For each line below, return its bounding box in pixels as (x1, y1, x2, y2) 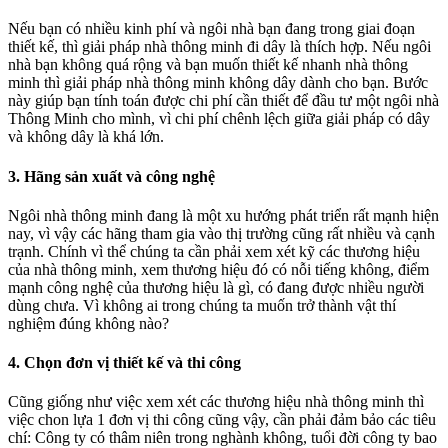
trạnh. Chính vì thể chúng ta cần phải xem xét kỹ (8, 242, 319, 260)
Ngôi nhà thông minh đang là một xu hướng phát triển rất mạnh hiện (8, 206, 439, 224)
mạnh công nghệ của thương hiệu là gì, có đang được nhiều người (8, 278, 424, 296)
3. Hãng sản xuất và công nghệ (8, 167, 215, 185)
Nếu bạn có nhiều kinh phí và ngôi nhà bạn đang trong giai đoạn (8, 20, 415, 38)
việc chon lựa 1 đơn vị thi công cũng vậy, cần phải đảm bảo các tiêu (8, 411, 436, 429)
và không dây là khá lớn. (8, 128, 164, 146)
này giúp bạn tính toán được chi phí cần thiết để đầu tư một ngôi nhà (8, 92, 439, 110)
